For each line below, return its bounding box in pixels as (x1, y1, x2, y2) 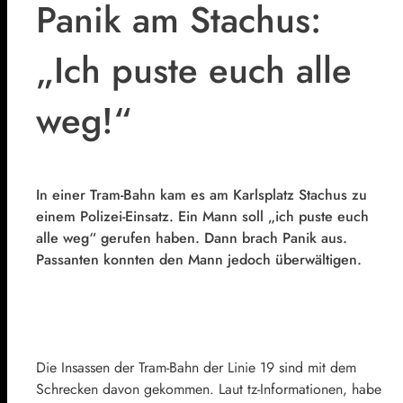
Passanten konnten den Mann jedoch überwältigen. (36, 248, 362, 270)
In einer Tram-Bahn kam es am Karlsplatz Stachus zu (36, 184, 367, 205)
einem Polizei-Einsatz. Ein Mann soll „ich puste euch (36, 205, 369, 227)
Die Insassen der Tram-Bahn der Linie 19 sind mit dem (36, 356, 356, 378)
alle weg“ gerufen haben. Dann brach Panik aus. (36, 227, 347, 248)
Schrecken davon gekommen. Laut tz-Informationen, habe (36, 378, 381, 399)
